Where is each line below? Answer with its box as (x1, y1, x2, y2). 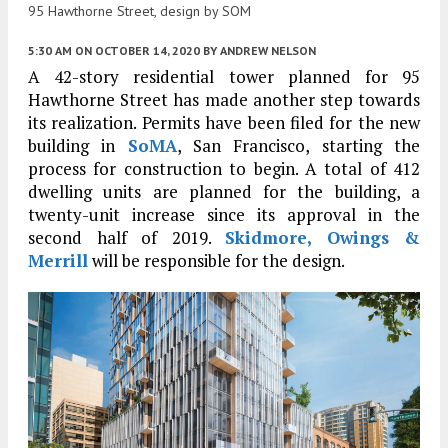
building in (28, 133, 128, 157)
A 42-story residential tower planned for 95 (28, 64, 420, 88)
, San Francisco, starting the (176, 133, 421, 157)
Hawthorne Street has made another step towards (28, 87, 420, 111)
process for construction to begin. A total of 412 (28, 156, 420, 180)
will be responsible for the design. (88, 248, 345, 272)
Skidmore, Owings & (225, 225, 420, 249)
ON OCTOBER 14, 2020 (75, 42, 200, 58)
